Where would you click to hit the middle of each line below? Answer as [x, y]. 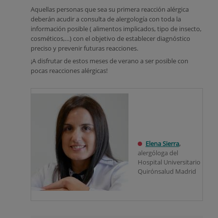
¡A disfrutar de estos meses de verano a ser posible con [109, 61]
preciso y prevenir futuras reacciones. [84, 48]
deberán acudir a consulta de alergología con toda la [106, 19]
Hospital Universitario [169, 162]
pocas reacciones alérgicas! [69, 71]
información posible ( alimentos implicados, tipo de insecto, [116, 29]
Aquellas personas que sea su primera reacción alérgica [110, 9]
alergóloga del [158, 153]
